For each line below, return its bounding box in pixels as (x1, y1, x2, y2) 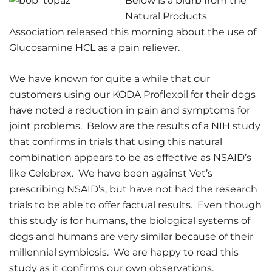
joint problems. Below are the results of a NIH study (9, 120, 260, 132)
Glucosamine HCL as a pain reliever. (9, 42, 180, 53)
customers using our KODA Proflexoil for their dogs (9, 89, 256, 100)
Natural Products (125, 10, 207, 22)
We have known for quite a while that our (9, 73, 210, 84)
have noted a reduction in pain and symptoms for (9, 104, 250, 116)
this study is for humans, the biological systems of (9, 215, 250, 226)
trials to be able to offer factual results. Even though (9, 199, 262, 211)
